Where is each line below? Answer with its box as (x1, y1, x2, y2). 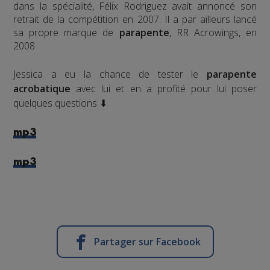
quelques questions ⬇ (13, 96, 108, 110)
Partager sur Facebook (93, 235, 201, 249)
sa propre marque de (13, 26, 119, 40)
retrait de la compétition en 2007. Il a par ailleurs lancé (13, 13, 257, 27)
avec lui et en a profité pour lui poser (76, 82, 257, 96)
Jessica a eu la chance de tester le (13, 67, 207, 81)
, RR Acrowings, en (169, 26, 257, 40)
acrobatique (13, 82, 77, 96)
